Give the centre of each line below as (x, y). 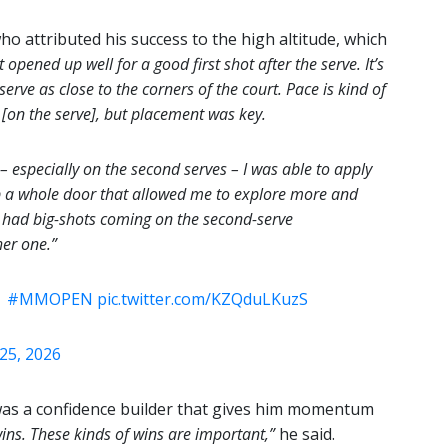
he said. (307, 434)
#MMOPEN (49, 299)
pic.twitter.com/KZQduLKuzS (202, 299)
